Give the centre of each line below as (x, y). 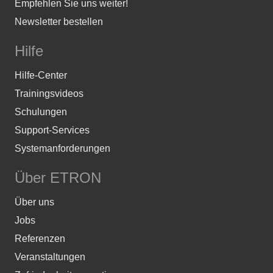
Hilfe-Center (41, 75)
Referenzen (40, 238)
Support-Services (52, 130)
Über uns (34, 202)
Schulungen (41, 112)
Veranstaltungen (50, 257)
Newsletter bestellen (59, 21)
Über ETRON (58, 177)
